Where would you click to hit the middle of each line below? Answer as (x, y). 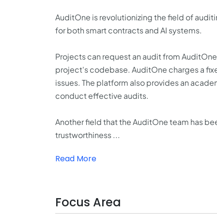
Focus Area (88, 202)
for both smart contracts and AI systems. (129, 30)
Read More (76, 159)
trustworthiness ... (88, 135)
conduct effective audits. (102, 96)
